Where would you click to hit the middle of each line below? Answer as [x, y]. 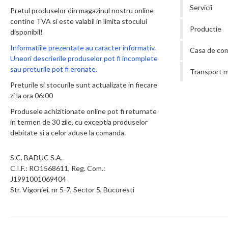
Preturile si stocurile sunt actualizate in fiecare [84, 85]
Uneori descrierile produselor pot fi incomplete [84, 58]
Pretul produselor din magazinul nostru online [82, 10]
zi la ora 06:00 [32, 95]
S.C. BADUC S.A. [36, 158]
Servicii [201, 7]
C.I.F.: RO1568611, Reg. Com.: [59, 168]
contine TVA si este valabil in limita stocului [79, 21]
